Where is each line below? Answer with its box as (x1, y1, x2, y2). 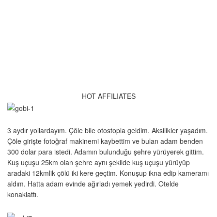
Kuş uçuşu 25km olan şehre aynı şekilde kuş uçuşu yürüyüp (7, 157, 190, 168)
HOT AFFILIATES (81, 91, 136, 101)
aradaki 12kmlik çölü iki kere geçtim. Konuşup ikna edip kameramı (7, 168, 209, 178)
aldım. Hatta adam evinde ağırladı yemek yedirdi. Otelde (7, 179, 179, 189)
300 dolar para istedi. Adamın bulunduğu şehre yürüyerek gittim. (7, 147, 204, 157)
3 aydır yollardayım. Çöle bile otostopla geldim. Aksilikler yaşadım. (7, 125, 208, 136)
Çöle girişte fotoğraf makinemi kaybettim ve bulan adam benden (7, 136, 203, 146)
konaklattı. (7, 189, 38, 200)
